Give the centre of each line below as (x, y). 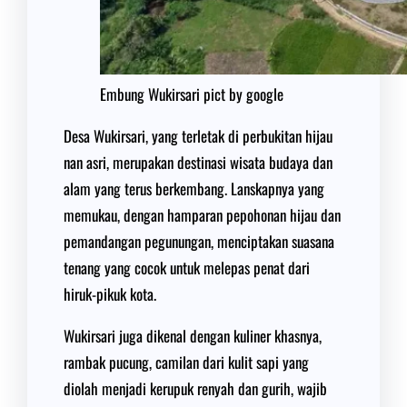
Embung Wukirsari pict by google (192, 94)
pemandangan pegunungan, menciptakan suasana (199, 241)
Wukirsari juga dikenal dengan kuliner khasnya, (193, 336)
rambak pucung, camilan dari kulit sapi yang (186, 362)
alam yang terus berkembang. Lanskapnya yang (194, 189)
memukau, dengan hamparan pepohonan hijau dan (202, 215)
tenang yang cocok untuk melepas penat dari (187, 268)
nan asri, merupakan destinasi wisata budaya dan (198, 162)
